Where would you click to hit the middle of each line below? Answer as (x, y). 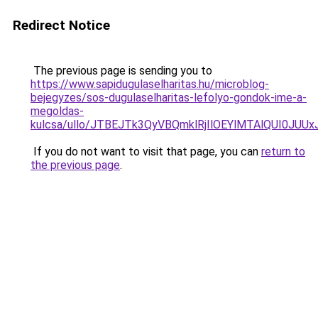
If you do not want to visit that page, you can (146, 152)
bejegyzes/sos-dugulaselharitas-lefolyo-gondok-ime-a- (169, 98)
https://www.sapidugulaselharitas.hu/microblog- (150, 84)
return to (283, 152)
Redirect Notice (61, 25)
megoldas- (57, 111)
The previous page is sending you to (121, 71)
